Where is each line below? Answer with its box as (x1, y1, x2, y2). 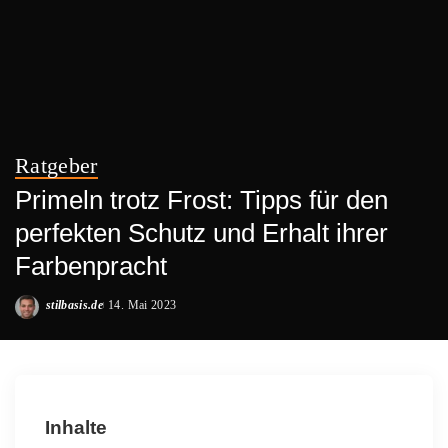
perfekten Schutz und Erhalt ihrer (15, 217, 388, 248)
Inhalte (45, 416, 107, 438)
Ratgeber (15, 153, 98, 178)
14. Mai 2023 (108, 297, 177, 312)
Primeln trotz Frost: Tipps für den (15, 184, 388, 215)
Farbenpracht (15, 250, 167, 281)
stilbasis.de (46, 297, 104, 312)
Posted (45, 306, 80, 320)
